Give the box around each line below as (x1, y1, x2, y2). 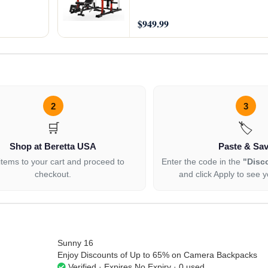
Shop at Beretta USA (10, 141, 97, 152)
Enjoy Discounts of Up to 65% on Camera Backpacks (57, 249, 257, 260)
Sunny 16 (57, 237, 93, 248)
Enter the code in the (161, 157, 243, 167)
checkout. (35, 169, 72, 179)
